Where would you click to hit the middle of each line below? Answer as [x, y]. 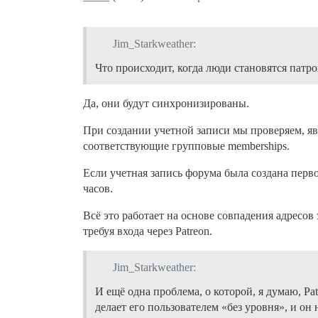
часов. [98, 189]
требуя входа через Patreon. [148, 231]
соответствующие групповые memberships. [186, 146]
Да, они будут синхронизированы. [166, 104]
